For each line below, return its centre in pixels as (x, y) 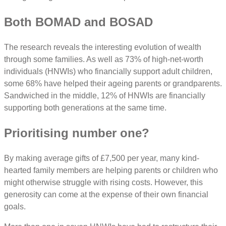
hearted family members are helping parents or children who (111, 170)
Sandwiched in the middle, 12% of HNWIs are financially (105, 96)
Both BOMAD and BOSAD (80, 22)
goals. (16, 206)
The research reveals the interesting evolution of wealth (103, 47)
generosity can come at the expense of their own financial (106, 194)
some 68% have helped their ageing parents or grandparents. (113, 84)
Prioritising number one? (78, 133)
